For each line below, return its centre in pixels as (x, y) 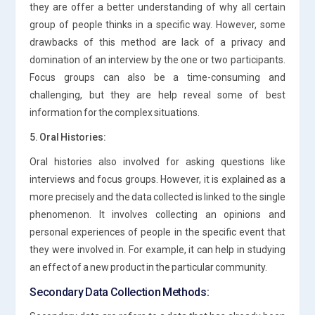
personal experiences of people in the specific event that (157, 232)
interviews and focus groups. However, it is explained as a (157, 179)
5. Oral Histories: (68, 137)
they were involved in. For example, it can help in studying (157, 249)
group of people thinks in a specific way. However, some (157, 24)
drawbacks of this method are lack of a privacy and (157, 42)
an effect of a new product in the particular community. (149, 267)
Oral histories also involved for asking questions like (157, 161)
